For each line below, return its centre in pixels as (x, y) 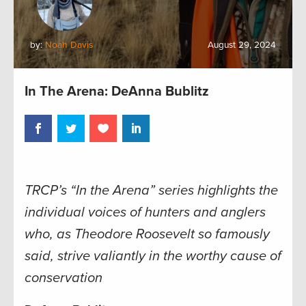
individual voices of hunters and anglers (145, 212)
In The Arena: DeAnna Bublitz (117, 92)
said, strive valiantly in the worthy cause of (153, 256)
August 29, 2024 (242, 45)
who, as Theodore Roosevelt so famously (147, 234)
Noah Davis (69, 45)
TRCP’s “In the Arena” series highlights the (151, 190)
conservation (64, 278)
